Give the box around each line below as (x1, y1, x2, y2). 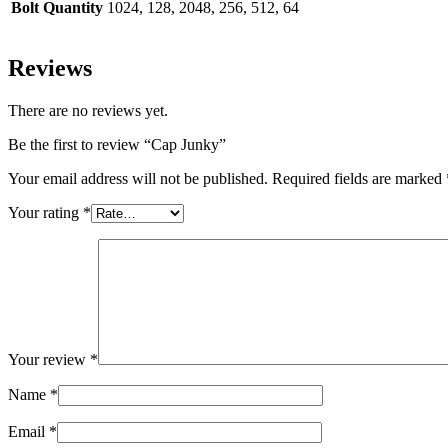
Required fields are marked (272, 170, 446, 188)
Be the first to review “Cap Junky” (8, 136, 226, 154)
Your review (8, 351, 90, 369)
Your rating (8, 204, 83, 222)
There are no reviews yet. (8, 102, 168, 120)
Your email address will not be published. (8, 170, 268, 188)
